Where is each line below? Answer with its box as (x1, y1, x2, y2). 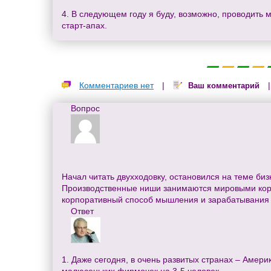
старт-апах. (62, 21, 107, 30)
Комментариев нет (79, 80, 154, 90)
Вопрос (71, 103, 100, 114)
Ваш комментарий (188, 81, 260, 90)
